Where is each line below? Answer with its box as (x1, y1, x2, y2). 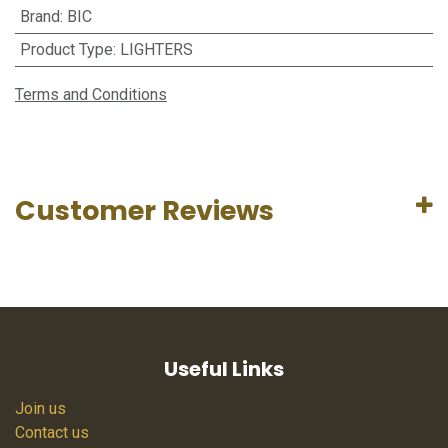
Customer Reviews (15, 192, 274, 229)
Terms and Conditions (15, 85, 167, 104)
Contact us (15, 423, 89, 443)
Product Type (19, 40, 113, 59)
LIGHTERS (119, 40, 193, 59)
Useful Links (164, 355, 284, 384)
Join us (15, 399, 66, 419)
